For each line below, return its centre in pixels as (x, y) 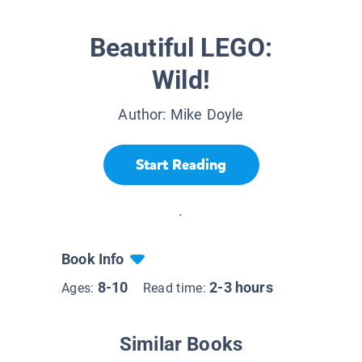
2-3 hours (241, 288)
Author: (144, 115)
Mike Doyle (207, 115)
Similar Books (181, 345)
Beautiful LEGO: (181, 48)
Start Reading (181, 164)
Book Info (93, 259)
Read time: (176, 288)
